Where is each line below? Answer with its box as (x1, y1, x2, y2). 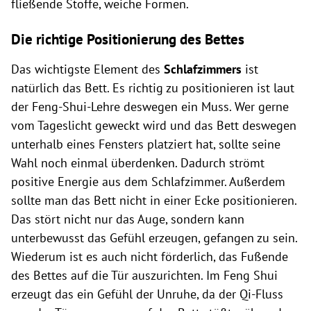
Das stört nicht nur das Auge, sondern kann (11, 210, 244, 227)
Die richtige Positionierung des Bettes (11, 28, 244, 49)
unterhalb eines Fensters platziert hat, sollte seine (11, 135, 280, 152)
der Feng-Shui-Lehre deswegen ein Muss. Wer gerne (11, 98, 289, 115)
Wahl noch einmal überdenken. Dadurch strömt (11, 154, 264, 171)
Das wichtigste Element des (11, 60, 164, 77)
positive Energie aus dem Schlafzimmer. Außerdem (11, 173, 285, 190)
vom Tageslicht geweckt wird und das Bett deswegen (11, 117, 296, 133)
